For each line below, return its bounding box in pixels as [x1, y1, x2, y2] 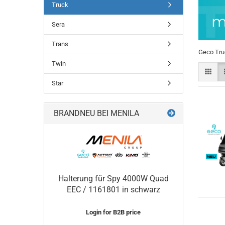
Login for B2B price [86, 208, 141, 216]
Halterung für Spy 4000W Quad [58, 174, 169, 183]
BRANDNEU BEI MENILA [52, 108, 139, 118]
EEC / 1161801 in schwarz [66, 185, 160, 194]
